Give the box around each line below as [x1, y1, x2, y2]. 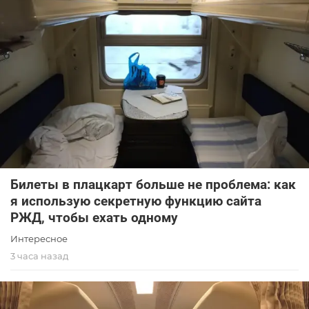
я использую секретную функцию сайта [10, 193, 261, 210]
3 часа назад [10, 250, 68, 262]
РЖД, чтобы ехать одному [10, 210, 178, 226]
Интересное [10, 233, 68, 245]
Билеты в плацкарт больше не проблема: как [10, 177, 296, 193]
